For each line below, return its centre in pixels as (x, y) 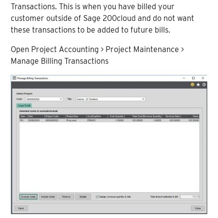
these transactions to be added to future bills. (91, 30)
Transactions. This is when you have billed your (93, 6)
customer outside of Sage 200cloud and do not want (103, 18)
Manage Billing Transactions (60, 61)
